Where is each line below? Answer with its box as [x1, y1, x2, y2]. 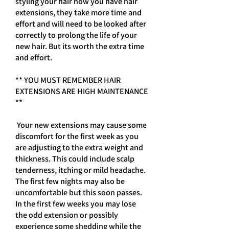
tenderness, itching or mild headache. [15, 165, 146, 175]
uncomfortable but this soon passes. [15, 187, 142, 198]
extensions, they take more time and [15, 7, 142, 18]
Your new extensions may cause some [15, 120, 147, 130]
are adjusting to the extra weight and [15, 142, 143, 153]
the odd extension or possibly [15, 210, 118, 220]
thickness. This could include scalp [15, 153, 134, 164]
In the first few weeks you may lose [15, 198, 136, 209]
